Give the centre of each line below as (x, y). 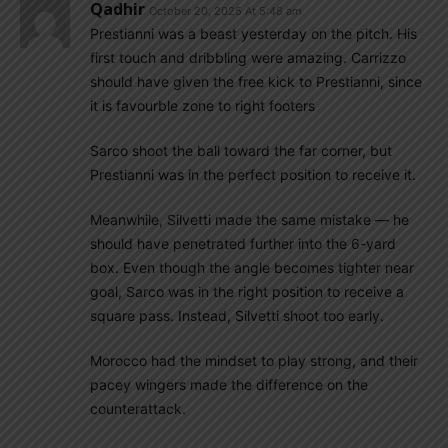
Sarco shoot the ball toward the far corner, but (241, 150)
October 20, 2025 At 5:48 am (225, 11)
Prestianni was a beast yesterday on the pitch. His (253, 33)
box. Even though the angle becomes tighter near (252, 267)
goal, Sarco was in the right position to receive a (247, 291)
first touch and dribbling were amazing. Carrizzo (248, 57)
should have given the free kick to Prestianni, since (256, 81)
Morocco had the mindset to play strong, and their (254, 360)
